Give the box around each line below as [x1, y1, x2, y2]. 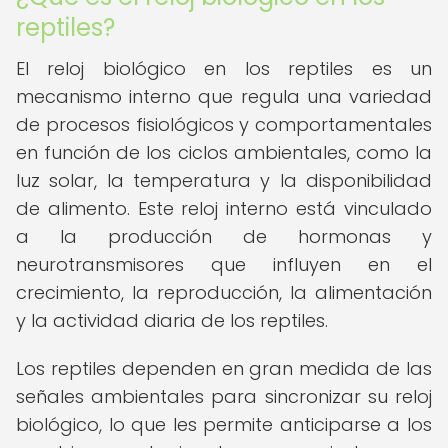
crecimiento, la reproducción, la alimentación [16, 280, 432, 305]
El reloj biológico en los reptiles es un [16, 56, 432, 81]
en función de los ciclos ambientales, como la [16, 140, 432, 165]
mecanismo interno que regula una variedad [16, 84, 432, 109]
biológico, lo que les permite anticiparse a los [16, 412, 432, 437]
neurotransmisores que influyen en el [16, 252, 432, 277]
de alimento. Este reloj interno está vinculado [16, 196, 432, 221]
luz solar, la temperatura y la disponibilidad [16, 168, 432, 193]
